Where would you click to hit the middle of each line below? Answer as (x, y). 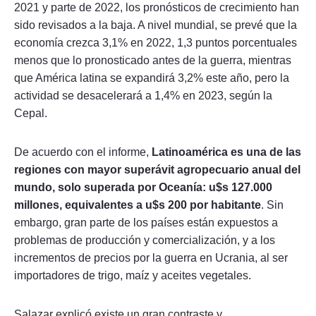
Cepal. (31, 113)
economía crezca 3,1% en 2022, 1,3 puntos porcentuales (156, 42)
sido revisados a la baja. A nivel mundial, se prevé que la (156, 25)
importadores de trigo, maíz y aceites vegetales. (133, 275)
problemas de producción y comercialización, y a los (145, 240)
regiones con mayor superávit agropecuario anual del (157, 169)
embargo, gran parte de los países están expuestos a (146, 222)
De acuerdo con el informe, (83, 152)
